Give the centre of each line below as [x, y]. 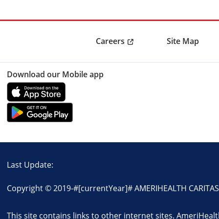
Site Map [183, 41]
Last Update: [31, 164]
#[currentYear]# [103, 188]
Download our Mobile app [55, 74]
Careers [110, 41]
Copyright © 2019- [40, 188]
